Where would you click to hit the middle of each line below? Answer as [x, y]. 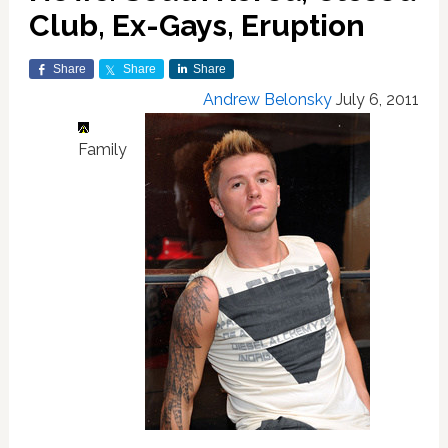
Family [102, 149]
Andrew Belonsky [268, 99]
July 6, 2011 [378, 99]
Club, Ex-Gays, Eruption [196, 25]
